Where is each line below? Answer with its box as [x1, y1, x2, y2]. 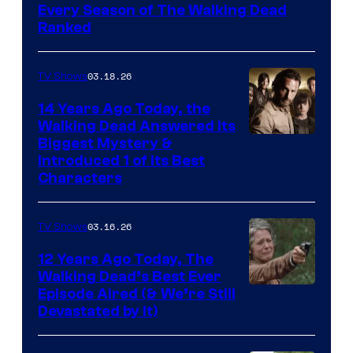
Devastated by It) [38, 302, 158, 320]
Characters [38, 169, 122, 187]
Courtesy [248, 157, 310, 179]
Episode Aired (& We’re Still [38, 284, 236, 303]
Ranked [38, 18, 91, 36]
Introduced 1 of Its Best [38, 151, 205, 169]
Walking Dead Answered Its [38, 117, 236, 135]
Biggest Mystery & [38, 134, 173, 152]
